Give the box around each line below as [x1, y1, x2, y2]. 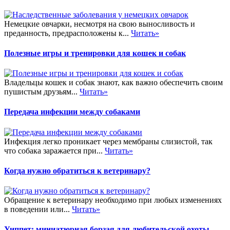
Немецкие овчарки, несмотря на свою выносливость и [4, 19, 195, 28]
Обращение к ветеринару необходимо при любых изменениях [4, 196, 222, 205]
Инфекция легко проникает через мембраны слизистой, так [4, 137, 213, 146]
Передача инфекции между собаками [4, 107, 140, 117]
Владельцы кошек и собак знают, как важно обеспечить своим [4, 78, 223, 87]
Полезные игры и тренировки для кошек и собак [4, 48, 186, 57]
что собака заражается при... [4, 146, 105, 155]
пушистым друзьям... [4, 87, 80, 97]
